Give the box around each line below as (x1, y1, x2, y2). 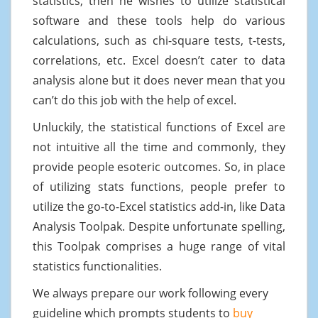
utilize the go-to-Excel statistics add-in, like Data (33, 198, 285, 214)
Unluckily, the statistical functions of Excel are (33, 119, 285, 135)
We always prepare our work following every (33, 285, 268, 301)
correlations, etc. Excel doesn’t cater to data (33, 52, 285, 68)
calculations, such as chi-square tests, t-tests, (33, 32, 285, 48)
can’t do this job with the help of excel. (33, 92, 236, 108)
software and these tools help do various (33, 12, 285, 28)
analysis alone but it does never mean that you (33, 72, 285, 88)
